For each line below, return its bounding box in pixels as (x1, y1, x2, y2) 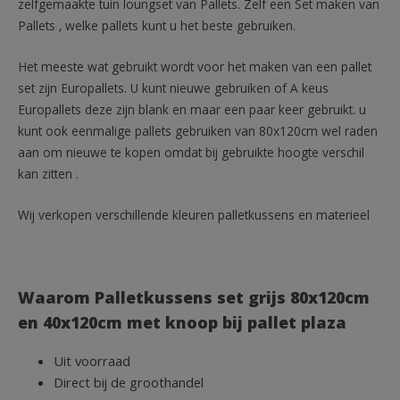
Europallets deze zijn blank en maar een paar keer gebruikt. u (18, 100, 366, 122)
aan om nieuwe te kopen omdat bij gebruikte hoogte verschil (18, 143, 364, 165)
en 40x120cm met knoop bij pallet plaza (18, 312, 346, 340)
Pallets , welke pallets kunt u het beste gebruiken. (18, 16, 296, 38)
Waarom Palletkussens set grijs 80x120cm (18, 287, 370, 315)
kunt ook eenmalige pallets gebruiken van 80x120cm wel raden (18, 121, 378, 144)
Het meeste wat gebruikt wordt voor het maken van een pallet (18, 57, 371, 79)
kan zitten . (18, 164, 79, 187)
